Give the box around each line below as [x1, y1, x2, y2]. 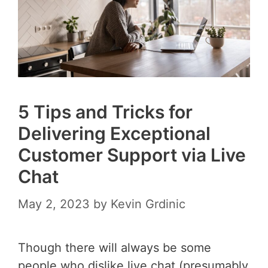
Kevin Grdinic [111, 196, 185, 211]
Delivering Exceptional [18, 122, 211, 144]
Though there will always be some [18, 240, 211, 255]
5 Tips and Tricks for [18, 100, 193, 123]
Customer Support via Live [18, 144, 246, 166]
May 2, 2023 [18, 196, 90, 211]
